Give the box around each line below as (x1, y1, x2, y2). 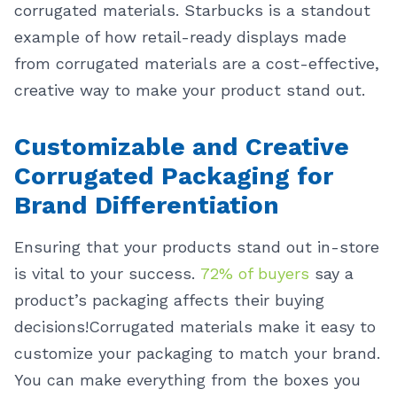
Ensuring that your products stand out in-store (14, 237, 379, 256)
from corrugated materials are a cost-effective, (14, 54, 379, 73)
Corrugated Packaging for (14, 161, 333, 191)
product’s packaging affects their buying (14, 291, 324, 309)
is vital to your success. (14, 264, 200, 283)
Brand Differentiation (14, 191, 279, 220)
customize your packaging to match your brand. (14, 344, 380, 362)
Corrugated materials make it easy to (89, 317, 376, 336)
